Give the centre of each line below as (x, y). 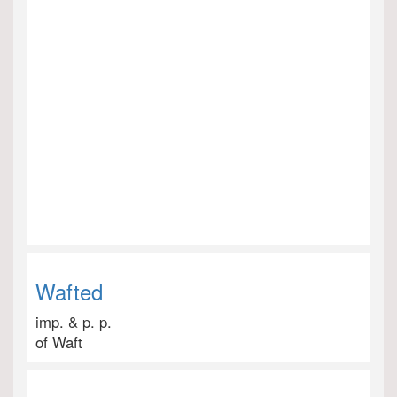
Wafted (69, 291)
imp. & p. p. (74, 322)
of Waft (59, 342)
